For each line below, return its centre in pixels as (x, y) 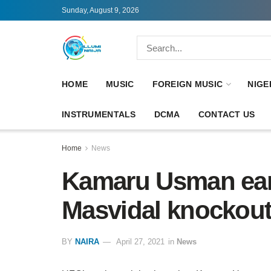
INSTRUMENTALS (99, 114)
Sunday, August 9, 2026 (100, 10)
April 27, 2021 (140, 241)
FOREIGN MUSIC (188, 84)
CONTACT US (227, 114)
